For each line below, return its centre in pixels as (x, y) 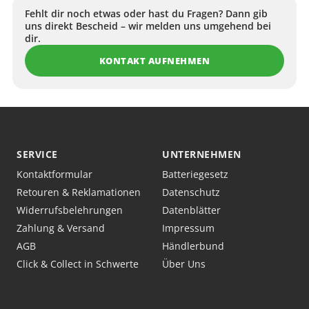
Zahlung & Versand (61, 228)
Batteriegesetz (195, 174)
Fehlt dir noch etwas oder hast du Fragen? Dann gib (146, 13)
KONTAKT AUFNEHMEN (154, 60)
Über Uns (184, 264)
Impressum (188, 228)
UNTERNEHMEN (202, 154)
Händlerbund (193, 246)
